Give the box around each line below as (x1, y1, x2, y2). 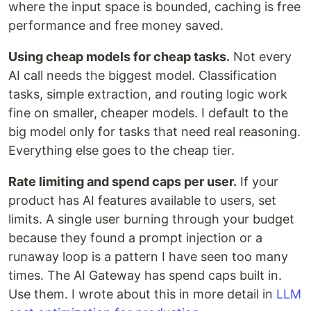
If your (237, 174, 278, 189)
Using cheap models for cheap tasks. (8, 49, 230, 64)
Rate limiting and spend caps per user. (8, 174, 237, 189)
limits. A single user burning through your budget (8, 212, 294, 226)
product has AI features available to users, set (8, 193, 276, 208)
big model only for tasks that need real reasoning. (8, 124, 301, 139)
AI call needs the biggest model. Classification (8, 68, 277, 83)
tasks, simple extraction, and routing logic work (8, 87, 287, 101)
